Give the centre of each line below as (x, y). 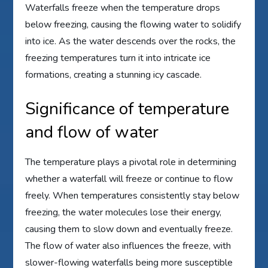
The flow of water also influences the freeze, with (128, 246)
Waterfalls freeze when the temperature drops (123, 8)
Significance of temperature (127, 109)
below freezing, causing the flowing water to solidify (133, 25)
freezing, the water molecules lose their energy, (124, 213)
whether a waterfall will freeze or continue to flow (129, 179)
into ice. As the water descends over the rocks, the (131, 42)
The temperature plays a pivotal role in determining (131, 162)
